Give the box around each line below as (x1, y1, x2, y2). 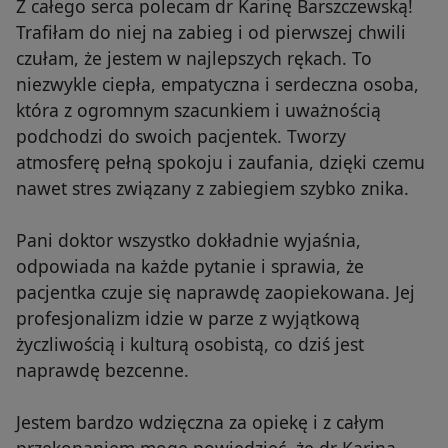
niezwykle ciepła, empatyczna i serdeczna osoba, (16, 71, 419, 96)
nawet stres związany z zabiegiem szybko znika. (16, 175, 409, 200)
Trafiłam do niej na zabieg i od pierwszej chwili (16, 19, 406, 44)
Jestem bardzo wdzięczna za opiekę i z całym (16, 409, 384, 434)
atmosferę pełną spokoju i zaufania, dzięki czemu (16, 149, 425, 174)
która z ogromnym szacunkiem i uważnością (16, 97, 381, 122)
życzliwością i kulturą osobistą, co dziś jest (16, 331, 364, 356)
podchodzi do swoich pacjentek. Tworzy (16, 123, 346, 148)
